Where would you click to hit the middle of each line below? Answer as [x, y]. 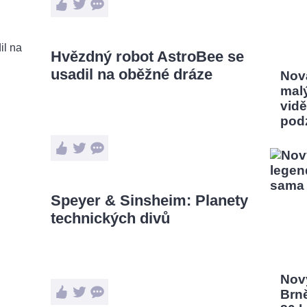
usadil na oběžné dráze [132, 74]
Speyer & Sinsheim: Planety [149, 200]
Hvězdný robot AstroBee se [147, 57]
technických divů [110, 218]
